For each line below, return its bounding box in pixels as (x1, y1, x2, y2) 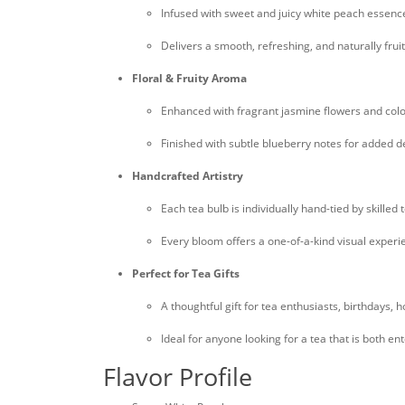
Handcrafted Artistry (132, 168, 243, 184)
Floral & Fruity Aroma (132, 71, 247, 86)
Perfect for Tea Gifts (132, 266, 240, 281)
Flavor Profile (103, 360, 252, 393)
